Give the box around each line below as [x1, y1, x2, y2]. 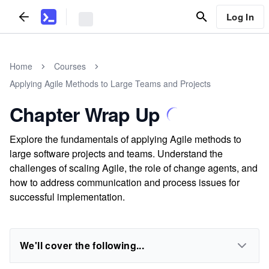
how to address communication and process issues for [10, 175, 240, 189]
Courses [54, 60, 86, 72]
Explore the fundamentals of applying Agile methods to [10, 132, 241, 146]
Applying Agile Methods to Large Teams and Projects [10, 77, 211, 89]
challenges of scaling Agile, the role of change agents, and [10, 161, 258, 175]
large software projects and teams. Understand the [10, 147, 223, 160]
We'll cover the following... [20, 238, 145, 252]
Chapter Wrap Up [10, 100, 160, 128]
